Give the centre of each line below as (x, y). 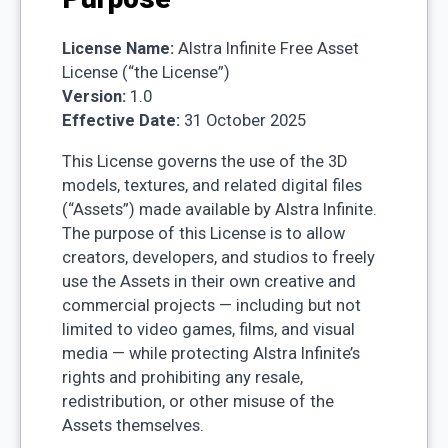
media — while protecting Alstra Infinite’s (210, 353)
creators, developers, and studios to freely (218, 257)
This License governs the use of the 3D (204, 161)
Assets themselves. (132, 425)
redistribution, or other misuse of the (197, 401)
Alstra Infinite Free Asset (268, 49)
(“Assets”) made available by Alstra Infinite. (219, 209)
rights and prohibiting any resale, (182, 377)
